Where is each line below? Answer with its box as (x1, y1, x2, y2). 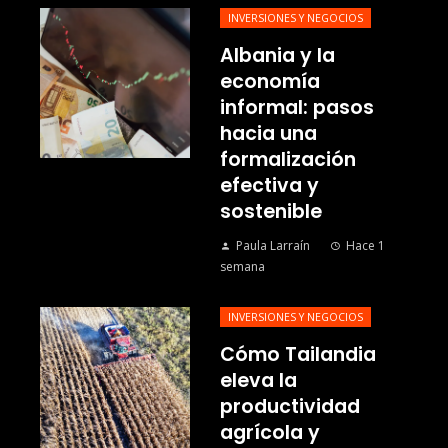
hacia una (220, 120, 317, 148)
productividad (220, 393, 360, 421)
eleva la (220, 367, 297, 395)
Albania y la (220, 42, 335, 70)
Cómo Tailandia (220, 341, 376, 369)
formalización (220, 146, 356, 174)
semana (220, 258, 265, 276)
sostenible (220, 198, 322, 226)
